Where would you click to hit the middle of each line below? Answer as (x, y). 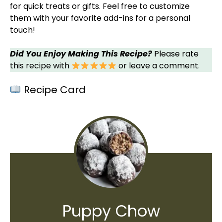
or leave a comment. (158, 66)
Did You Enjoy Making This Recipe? (81, 54)
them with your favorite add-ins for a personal (100, 18)
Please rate (175, 54)
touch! (23, 30)
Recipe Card (53, 90)
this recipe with (41, 66)
